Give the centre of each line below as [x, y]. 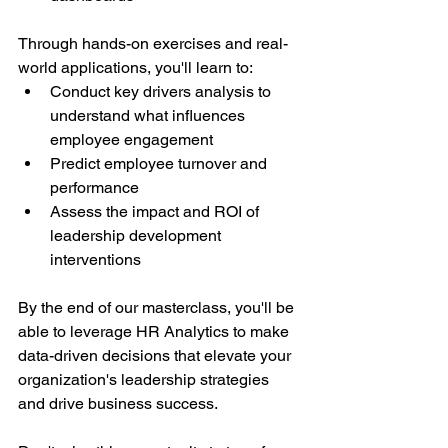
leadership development [137, 235]
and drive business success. [118, 403]
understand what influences [149, 115]
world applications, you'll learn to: [135, 67]
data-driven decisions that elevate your [156, 355]
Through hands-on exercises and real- [153, 43]
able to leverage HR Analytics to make [155, 331]
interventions [95, 259]
